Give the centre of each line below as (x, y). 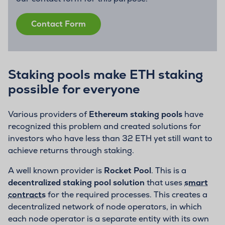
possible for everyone (74, 89)
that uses (164, 182)
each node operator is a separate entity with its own (108, 218)
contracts (27, 194)
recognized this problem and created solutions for (104, 126)
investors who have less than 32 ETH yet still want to (110, 138)
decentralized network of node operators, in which (105, 206)
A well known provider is (56, 170)
